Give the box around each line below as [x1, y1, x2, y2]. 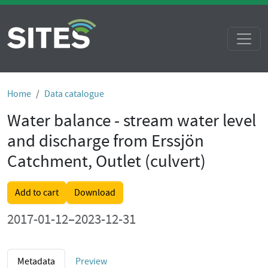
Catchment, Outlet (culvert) [7, 150, 206, 172]
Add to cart [15, 187, 59, 199]
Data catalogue [44, 88, 104, 100]
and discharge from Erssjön [7, 130, 204, 152]
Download [74, 187, 115, 199]
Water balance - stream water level [7, 109, 256, 132]
